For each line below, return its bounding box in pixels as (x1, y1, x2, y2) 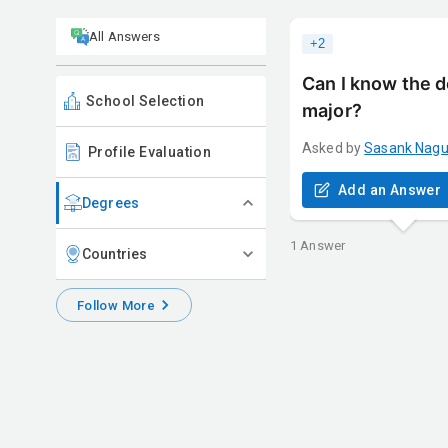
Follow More (77, 297, 156, 313)
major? (302, 99, 362, 121)
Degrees (82, 194, 139, 211)
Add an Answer (338, 181, 442, 198)
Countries (82, 245, 148, 262)
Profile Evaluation (88, 144, 212, 160)
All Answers (89, 29, 160, 44)
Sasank (364, 139, 412, 156)
